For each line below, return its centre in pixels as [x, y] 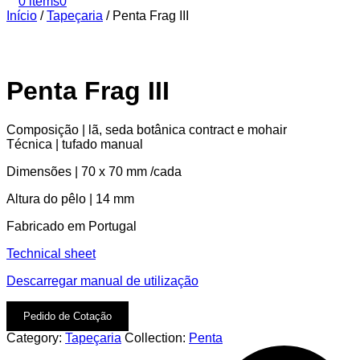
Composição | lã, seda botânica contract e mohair [147, 130]
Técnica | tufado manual [75, 145]
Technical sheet [51, 254]
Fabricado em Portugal [72, 227]
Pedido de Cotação [67, 317]
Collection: [157, 338]
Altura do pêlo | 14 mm [70, 199]
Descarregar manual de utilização [102, 281]
